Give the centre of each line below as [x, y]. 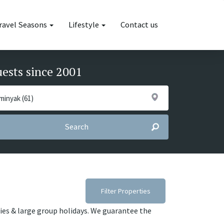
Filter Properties [125, 191]
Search [76, 127]
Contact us [139, 25]
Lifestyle [84, 25]
